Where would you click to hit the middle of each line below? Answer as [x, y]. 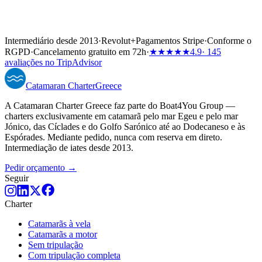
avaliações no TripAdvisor [53, 63]
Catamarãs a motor [63, 235]
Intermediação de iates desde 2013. [69, 148]
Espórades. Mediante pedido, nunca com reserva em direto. [113, 137]
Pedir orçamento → [41, 168]
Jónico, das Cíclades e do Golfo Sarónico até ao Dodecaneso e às [125, 127]
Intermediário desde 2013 [51, 41]
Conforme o [229, 41]
